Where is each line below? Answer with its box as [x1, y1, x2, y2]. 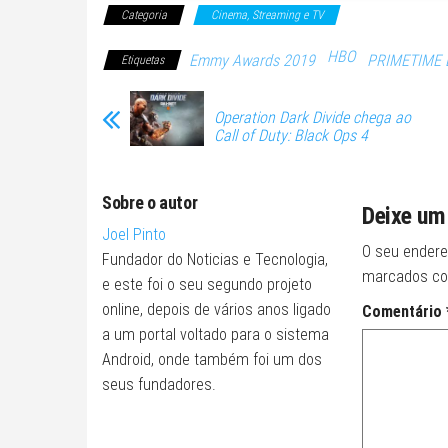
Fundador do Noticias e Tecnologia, [102, 249, 328, 269]
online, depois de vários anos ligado [102, 299, 331, 319]
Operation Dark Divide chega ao [214, 107, 411, 127]
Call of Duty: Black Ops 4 [214, 125, 368, 145]
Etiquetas [121, 52, 164, 67]
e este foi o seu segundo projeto [102, 274, 312, 294]
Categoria [121, 7, 167, 22]
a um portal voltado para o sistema [102, 324, 329, 344]
